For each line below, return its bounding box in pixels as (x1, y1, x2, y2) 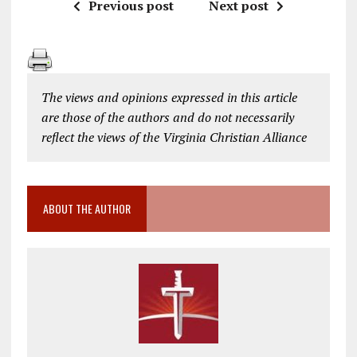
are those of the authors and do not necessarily (41, 108, 294, 126)
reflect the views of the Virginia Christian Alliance (41, 128, 307, 146)
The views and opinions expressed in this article (41, 88, 297, 106)
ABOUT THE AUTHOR (42, 200, 131, 217)
